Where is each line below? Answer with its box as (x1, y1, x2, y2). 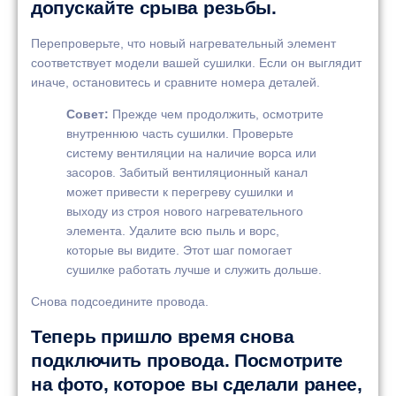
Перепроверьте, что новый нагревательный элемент (31, 35, 336, 50)
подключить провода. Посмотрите (31, 349, 344, 370)
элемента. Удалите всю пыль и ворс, (66, 223, 279, 238)
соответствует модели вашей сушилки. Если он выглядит (31, 55, 362, 70)
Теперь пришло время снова (31, 325, 294, 346)
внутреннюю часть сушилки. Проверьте (66, 126, 293, 141)
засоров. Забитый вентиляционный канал (66, 164, 308, 179)
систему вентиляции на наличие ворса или (66, 145, 316, 160)
